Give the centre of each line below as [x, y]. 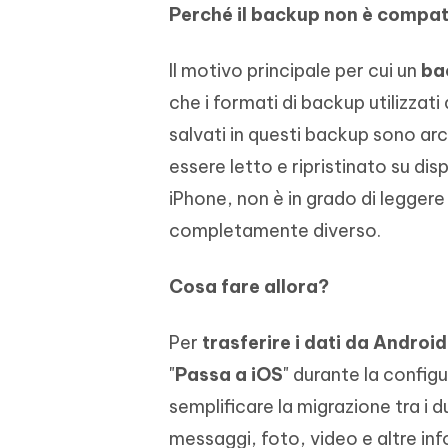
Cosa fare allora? [249, 287]
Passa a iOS [229, 375]
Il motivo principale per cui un [295, 71]
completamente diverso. [275, 231]
